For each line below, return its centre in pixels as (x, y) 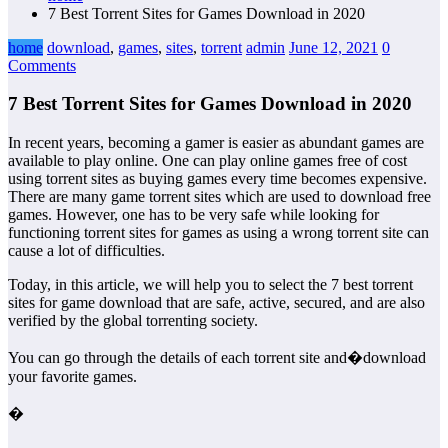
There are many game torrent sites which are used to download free (219, 197)
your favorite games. (72, 377)
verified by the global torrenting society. (133, 321)
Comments (42, 65)
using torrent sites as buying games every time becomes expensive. (217, 179)
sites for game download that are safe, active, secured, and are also (216, 303)
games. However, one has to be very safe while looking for (193, 215)
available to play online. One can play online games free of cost (207, 161)
